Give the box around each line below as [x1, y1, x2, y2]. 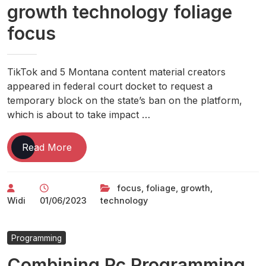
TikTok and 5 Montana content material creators [7, 65, 226, 78]
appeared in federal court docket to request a [7, 80, 213, 92]
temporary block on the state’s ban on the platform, [7, 94, 242, 106]
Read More [22, 141, 72, 153]
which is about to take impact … [7, 108, 150, 121]
